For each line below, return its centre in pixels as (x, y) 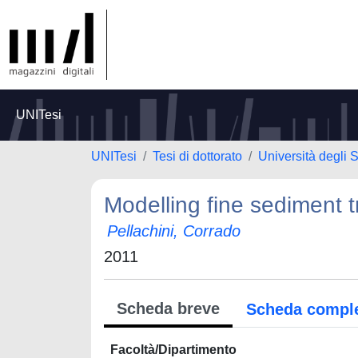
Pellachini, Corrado (174, 231)
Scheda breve (168, 308)
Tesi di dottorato (197, 156)
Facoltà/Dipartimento (173, 350)
